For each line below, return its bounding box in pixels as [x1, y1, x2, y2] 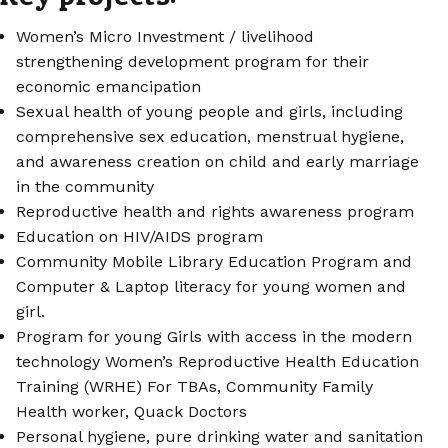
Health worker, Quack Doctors [16, 402, 247, 422]
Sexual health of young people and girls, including [16, 102, 403, 122]
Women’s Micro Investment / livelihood [16, 27, 314, 47]
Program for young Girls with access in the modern [16, 327, 412, 347]
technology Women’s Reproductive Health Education [16, 352, 419, 372]
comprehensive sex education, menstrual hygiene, [16, 127, 404, 147]
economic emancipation [16, 77, 206, 97]
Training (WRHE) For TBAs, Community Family [16, 377, 373, 397]
